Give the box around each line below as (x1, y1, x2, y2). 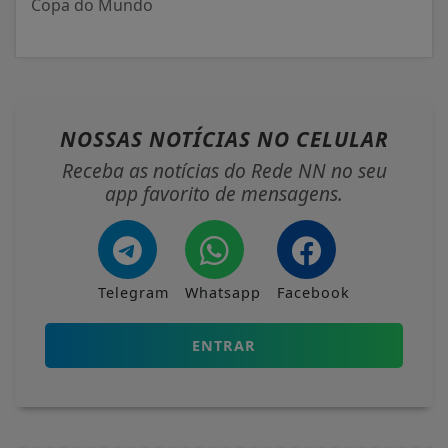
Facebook (277, 282, 350, 302)
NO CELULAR (256, 124, 389, 153)
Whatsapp (185, 282, 261, 302)
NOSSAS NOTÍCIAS (59, 124, 257, 153)
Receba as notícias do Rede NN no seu (61, 156, 387, 184)
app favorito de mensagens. (105, 179, 343, 207)
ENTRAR (192, 335, 256, 355)
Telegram (98, 282, 169, 302)
